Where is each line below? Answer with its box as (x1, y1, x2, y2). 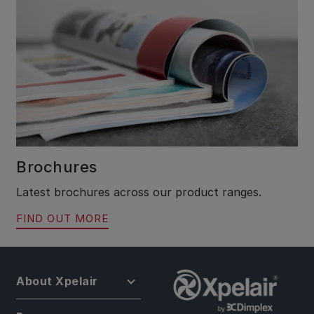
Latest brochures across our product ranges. (16, 185, 261, 199)
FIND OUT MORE (16, 212, 109, 225)
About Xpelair (16, 274, 98, 288)
